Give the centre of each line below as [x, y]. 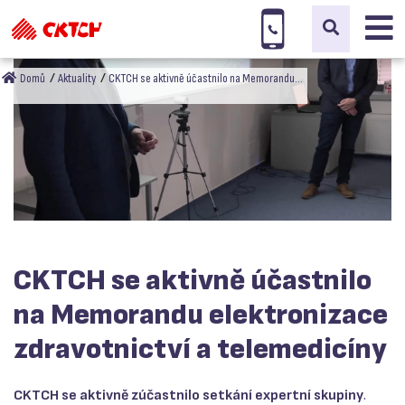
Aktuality [77, 78]
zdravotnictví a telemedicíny [200, 350]
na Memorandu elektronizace [201, 316]
